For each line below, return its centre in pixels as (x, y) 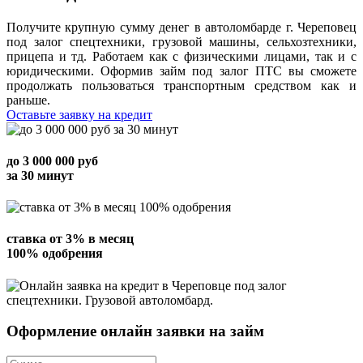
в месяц (109, 239)
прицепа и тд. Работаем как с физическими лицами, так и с (181, 56)
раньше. (28, 100)
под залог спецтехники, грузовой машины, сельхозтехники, (181, 41)
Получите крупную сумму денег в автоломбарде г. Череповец (181, 27)
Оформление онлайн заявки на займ (135, 331)
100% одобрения (55, 254)
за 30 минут (40, 175)
